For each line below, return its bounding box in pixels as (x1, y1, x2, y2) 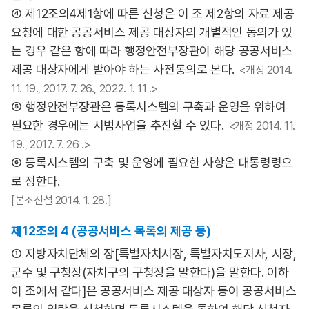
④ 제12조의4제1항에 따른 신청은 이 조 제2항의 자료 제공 (11, 6, 295, 21)
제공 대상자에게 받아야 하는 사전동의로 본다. (11, 62, 235, 77)
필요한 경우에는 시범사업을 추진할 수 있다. (11, 118, 224, 132)
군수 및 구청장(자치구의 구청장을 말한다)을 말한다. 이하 (11, 265, 289, 279)
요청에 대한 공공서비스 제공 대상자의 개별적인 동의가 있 (11, 25, 292, 39)
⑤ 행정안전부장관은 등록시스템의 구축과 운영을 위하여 (11, 99, 286, 114)
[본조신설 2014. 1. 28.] (11, 194, 112, 207)
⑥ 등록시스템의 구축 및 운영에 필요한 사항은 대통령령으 (11, 155, 292, 170)
